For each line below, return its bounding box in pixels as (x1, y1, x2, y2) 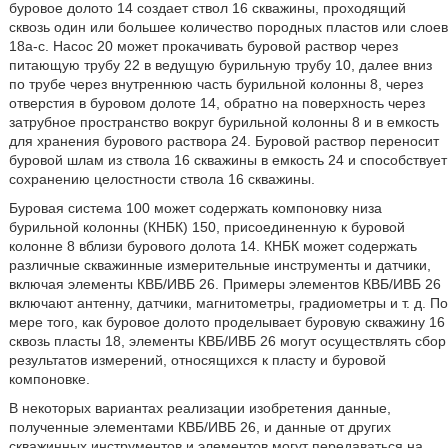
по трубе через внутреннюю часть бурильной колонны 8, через (8, 76, 423, 92)
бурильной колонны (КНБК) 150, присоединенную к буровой (8, 219, 405, 235)
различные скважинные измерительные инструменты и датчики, (8, 257, 431, 273)
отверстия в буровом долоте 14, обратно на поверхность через (8, 95, 425, 111)
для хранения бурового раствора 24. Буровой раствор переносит (8, 133, 439, 149)
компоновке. (8, 371, 90, 387)
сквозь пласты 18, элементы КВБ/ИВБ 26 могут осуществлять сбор (8, 333, 446, 349)
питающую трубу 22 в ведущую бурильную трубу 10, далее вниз (8, 57, 432, 73)
